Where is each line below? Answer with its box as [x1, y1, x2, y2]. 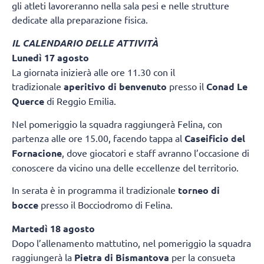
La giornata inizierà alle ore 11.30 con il [12, 65, 175, 78]
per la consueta [169, 250, 235, 263]
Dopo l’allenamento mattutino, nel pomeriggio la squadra [12, 236, 251, 249]
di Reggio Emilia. [44, 94, 116, 107]
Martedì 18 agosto [12, 222, 95, 235]
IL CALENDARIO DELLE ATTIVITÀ [12, 36, 158, 49]
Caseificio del [184, 131, 245, 144]
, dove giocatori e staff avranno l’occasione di [62, 146, 249, 159]
